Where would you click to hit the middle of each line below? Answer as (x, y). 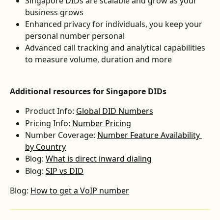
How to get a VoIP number (80, 191)
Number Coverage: (61, 135)
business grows (54, 13)
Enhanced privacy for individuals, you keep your (115, 24)
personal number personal (75, 36)
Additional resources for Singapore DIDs (88, 91)
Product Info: (51, 111)
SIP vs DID (65, 171)
